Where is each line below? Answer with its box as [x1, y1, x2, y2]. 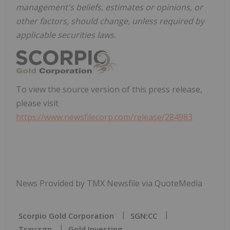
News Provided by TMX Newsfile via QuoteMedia [16, 177, 202, 189]
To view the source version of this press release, [16, 83, 202, 95]
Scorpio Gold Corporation [18, 210, 114, 221]
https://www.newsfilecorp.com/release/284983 [16, 111, 193, 123]
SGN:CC [130, 210, 157, 221]
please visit [16, 97, 59, 109]
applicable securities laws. [16, 29, 116, 41]
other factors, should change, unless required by [16, 15, 204, 27]
